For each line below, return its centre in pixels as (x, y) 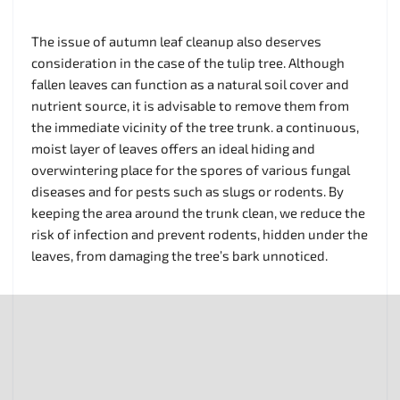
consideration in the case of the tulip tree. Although (188, 62)
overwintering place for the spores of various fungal (191, 169)
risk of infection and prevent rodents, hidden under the (200, 233)
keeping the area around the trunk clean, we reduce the (198, 212)
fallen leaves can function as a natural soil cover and (190, 83)
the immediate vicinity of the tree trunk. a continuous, (195, 126)
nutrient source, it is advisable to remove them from (190, 105)
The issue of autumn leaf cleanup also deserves (176, 41)
